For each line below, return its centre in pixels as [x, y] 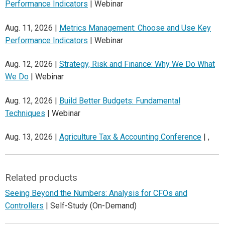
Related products [41, 177]
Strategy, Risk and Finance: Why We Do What [137, 64]
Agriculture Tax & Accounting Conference [130, 137]
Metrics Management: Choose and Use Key [135, 28]
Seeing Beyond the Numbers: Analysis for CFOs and [96, 193]
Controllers [24, 205]
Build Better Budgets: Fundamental [120, 100]
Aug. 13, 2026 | [32, 137]
